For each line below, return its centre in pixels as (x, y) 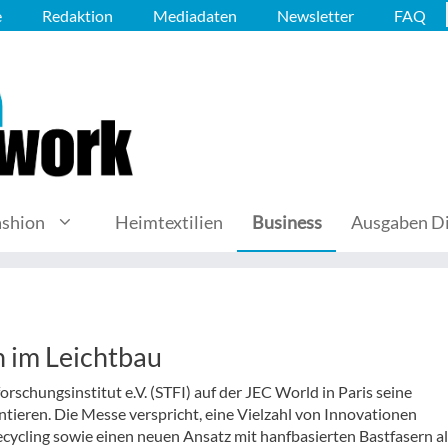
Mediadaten (195, 15)
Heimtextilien (169, 222)
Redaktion (77, 15)
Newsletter (315, 15)
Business (287, 222)
